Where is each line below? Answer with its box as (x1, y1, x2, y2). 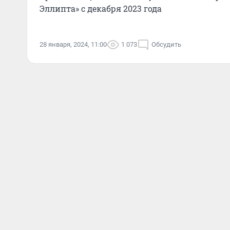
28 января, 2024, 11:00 (40, 41, 107, 48)
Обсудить (151, 41, 181, 48)
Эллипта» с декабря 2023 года (40, 3, 162, 14)
